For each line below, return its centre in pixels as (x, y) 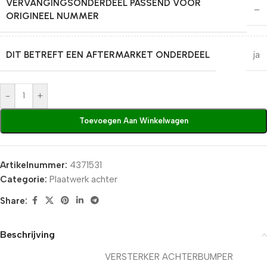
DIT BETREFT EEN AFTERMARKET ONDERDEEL (108, 55)
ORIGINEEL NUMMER (52, 16)
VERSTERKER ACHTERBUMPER (169, 257)
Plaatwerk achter (83, 180)
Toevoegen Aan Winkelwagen (133, 121)
